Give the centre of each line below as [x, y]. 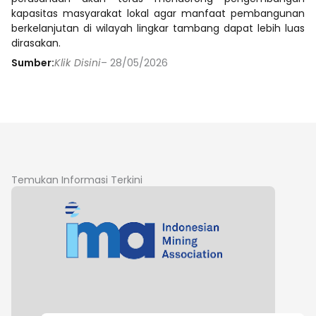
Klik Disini [78, 62]
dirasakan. [36, 43]
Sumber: [33, 62]
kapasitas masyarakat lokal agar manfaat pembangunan [158, 13]
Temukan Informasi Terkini [77, 180]
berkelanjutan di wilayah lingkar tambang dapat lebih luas [158, 28]
